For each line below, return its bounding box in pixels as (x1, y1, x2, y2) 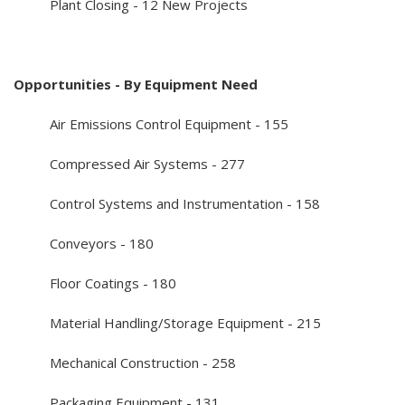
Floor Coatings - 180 (14, 273, 176, 292)
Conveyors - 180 (14, 233, 154, 252)
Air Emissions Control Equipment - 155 (14, 114, 292, 133)
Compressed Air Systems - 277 (14, 154, 245, 173)
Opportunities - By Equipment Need (14, 74, 258, 93)
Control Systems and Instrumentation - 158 (14, 193, 320, 212)
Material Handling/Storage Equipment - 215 (14, 313, 321, 332)
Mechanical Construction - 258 (14, 353, 236, 372)
